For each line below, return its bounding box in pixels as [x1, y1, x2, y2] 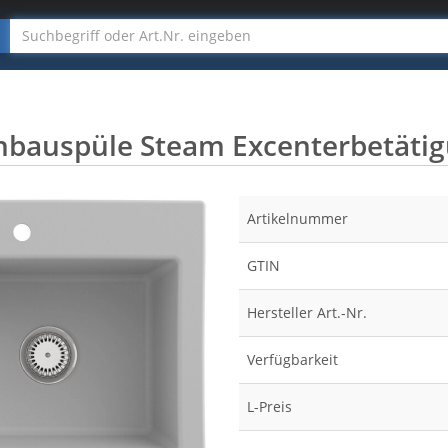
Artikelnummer [247, 209, 348, 228]
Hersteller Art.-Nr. [247, 303, 367, 322]
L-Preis [247, 397, 292, 416]
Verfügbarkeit [247, 350, 338, 369]
